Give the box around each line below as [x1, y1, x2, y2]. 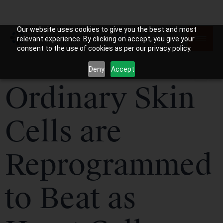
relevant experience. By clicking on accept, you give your [16, 35, 195, 43]
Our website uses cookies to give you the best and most [16, 25, 197, 33]
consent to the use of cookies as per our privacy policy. [16, 44, 192, 52]
